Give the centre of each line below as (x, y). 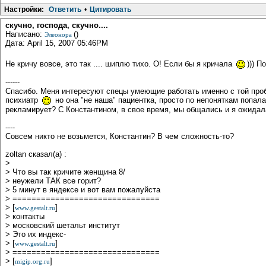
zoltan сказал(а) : (36, 154)
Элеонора (59, 35)
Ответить (65, 10)
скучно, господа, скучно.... (57, 26)
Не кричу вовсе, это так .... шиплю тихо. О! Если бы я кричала (120, 64)
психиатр (23, 100)
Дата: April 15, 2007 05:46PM (57, 43)
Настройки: (24, 10)
